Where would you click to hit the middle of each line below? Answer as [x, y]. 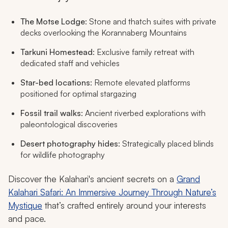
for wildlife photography [63, 155]
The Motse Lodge [53, 22]
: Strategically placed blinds [166, 144]
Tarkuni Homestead [56, 52]
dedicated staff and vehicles [70, 63]
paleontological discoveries [69, 124]
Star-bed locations [55, 83]
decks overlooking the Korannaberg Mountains [104, 33]
